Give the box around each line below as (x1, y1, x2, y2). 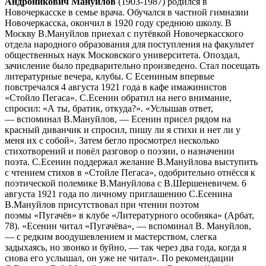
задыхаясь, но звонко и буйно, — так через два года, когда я (5, 242, 246, 252)
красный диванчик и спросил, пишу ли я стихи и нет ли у (5, 124, 240, 135)
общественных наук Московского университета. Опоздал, (5, 49, 240, 60)
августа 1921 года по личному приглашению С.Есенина (5, 188, 232, 199)
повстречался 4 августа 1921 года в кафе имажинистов (5, 81, 227, 92)
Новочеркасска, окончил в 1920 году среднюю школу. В (5, 17, 232, 28)
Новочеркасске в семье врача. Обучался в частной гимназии (5, 7, 249, 17)
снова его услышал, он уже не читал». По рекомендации (5, 252, 234, 263)
